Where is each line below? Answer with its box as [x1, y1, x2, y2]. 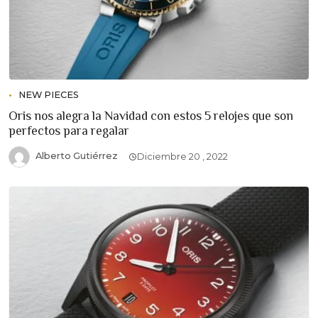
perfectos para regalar [9, 124, 129, 138]
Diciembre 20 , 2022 [137, 151, 228, 163]
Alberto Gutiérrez [33, 150, 118, 162]
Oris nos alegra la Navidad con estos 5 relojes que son [9, 109, 293, 124]
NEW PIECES [18, 89, 79, 101]
